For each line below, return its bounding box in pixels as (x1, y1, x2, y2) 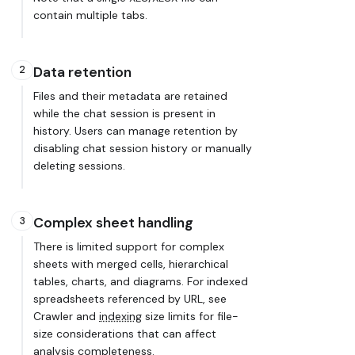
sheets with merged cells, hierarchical (33, 257, 228, 272)
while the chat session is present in (33, 106, 216, 121)
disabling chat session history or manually (33, 141, 252, 156)
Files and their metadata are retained (33, 89, 227, 104)
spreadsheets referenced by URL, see (33, 292, 227, 307)
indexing (99, 309, 142, 324)
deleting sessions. (33, 158, 125, 174)
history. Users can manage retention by (33, 124, 238, 139)
